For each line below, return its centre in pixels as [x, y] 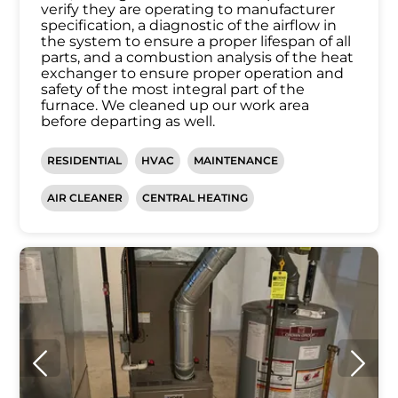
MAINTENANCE [236, 161]
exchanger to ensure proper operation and [193, 74]
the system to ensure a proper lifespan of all [196, 42]
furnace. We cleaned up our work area [175, 106]
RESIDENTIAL [85, 161]
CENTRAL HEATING [195, 198]
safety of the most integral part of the [173, 90]
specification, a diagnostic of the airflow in [189, 26]
